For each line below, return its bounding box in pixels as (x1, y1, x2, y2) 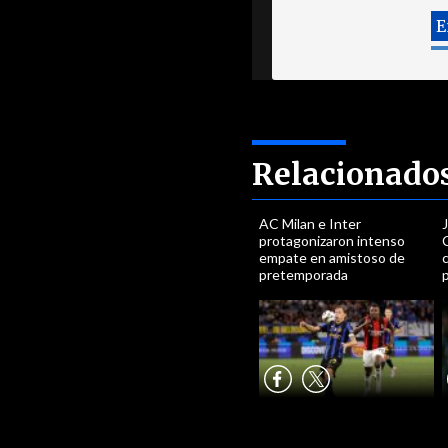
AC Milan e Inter (259, 215, 362, 232)
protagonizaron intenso (259, 232, 406, 249)
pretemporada (259, 266, 349, 283)
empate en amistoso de (259, 249, 406, 266)
